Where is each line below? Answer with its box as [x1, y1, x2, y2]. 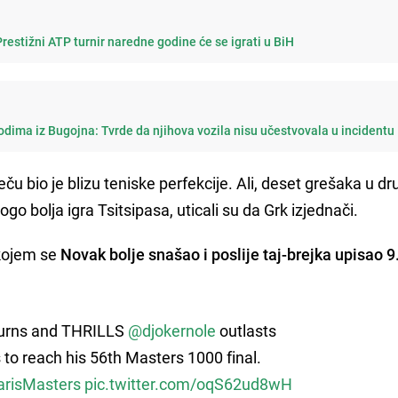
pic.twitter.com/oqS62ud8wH [84, 372, 292, 394]
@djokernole [127, 319, 216, 341]
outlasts [215, 319, 276, 341]
